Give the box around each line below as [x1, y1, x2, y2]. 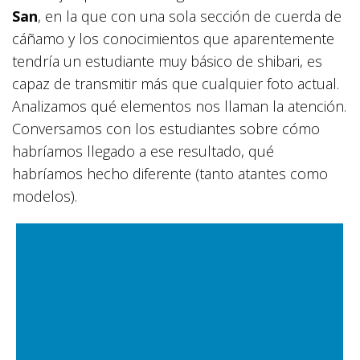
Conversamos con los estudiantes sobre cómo [12, 119, 320, 139]
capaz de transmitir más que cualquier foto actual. [12, 74, 339, 94]
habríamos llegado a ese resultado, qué [12, 141, 274, 162]
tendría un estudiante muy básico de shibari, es [12, 51, 322, 72]
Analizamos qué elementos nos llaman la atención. [12, 96, 346, 117]
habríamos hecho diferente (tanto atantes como [12, 164, 328, 184]
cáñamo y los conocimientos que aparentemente [12, 29, 334, 49]
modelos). [12, 186, 77, 207]
